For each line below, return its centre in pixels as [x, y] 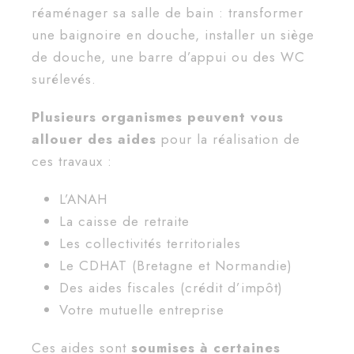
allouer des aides [94, 139]
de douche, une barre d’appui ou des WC [168, 57]
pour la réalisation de [228, 139]
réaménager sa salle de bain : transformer [168, 13]
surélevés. [64, 79]
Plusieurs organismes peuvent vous [158, 117]
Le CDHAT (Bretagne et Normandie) [176, 266]
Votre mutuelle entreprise [142, 310]
